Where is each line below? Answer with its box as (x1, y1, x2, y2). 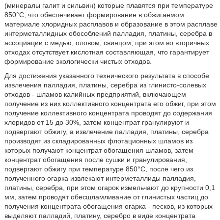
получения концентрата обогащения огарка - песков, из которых (4, 202, 213, 210)
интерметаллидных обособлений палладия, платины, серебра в (4, 29, 212, 37)
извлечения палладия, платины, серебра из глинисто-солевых (4, 81, 206, 89)
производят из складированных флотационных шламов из (4, 137, 192, 145)
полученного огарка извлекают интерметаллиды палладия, (4, 174, 196, 182)
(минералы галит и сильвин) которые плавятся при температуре (4, 1, 213, 9)
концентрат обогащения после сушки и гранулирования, (4, 156, 187, 164)
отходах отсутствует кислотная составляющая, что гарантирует (4, 48, 209, 56)
